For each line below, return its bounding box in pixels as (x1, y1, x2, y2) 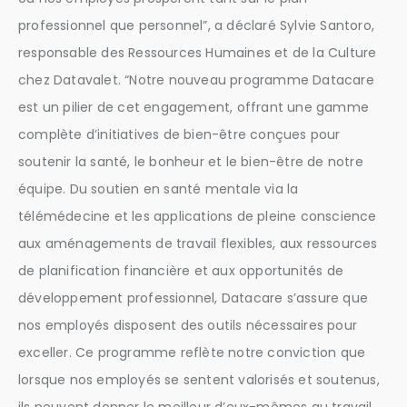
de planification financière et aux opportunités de (18, 262, 344, 281)
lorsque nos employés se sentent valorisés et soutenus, (18, 371, 380, 390)
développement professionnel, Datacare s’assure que (18, 289, 369, 308)
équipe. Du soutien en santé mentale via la (18, 180, 299, 199)
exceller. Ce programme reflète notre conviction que (18, 343, 366, 362)
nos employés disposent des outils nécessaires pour (18, 316, 358, 335)
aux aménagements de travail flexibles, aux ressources (18, 234, 378, 253)
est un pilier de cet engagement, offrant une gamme (18, 98, 370, 117)
